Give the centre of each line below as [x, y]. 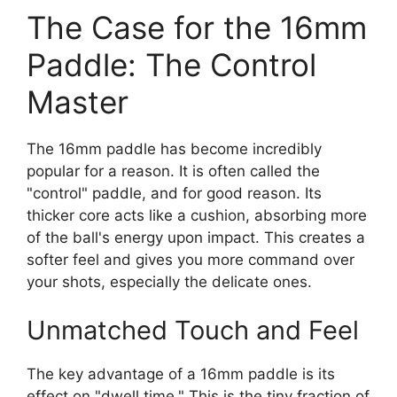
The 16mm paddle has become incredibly [174, 148]
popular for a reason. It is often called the [173, 171]
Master [78, 101]
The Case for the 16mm [197, 27]
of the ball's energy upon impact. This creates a [196, 237]
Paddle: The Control [171, 64]
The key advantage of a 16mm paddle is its [181, 374]
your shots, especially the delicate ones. [169, 281]
